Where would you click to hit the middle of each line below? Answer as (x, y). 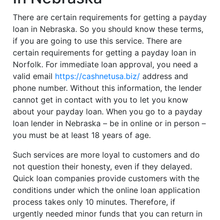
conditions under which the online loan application (107, 190)
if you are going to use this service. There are (97, 41)
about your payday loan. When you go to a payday (108, 112)
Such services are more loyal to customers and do (107, 155)
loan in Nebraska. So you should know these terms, (108, 29)
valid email (34, 76)
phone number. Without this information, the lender (108, 88)
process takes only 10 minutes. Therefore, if (94, 202)
